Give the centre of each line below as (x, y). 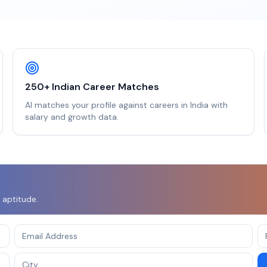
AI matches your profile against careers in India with (127, 105)
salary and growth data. (72, 117)
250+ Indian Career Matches (92, 87)
